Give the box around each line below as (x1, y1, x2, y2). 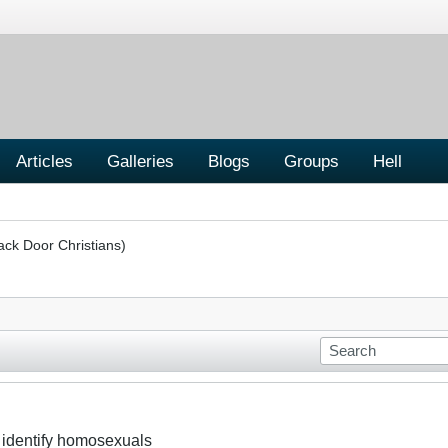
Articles (16, 150, 73, 171)
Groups (284, 150, 339, 171)
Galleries (107, 150, 174, 171)
